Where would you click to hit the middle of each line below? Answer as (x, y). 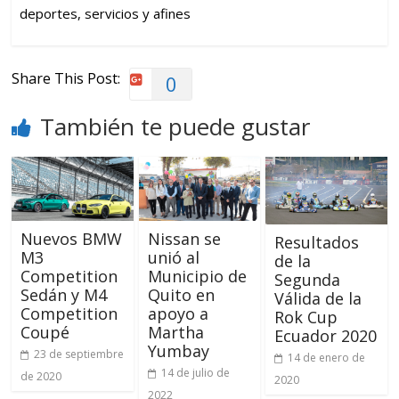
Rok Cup (305, 317)
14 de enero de (326, 357)
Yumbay (178, 350)
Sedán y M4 (64, 294)
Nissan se (184, 238)
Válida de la (318, 298)
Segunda (307, 279)
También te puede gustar (175, 126)
